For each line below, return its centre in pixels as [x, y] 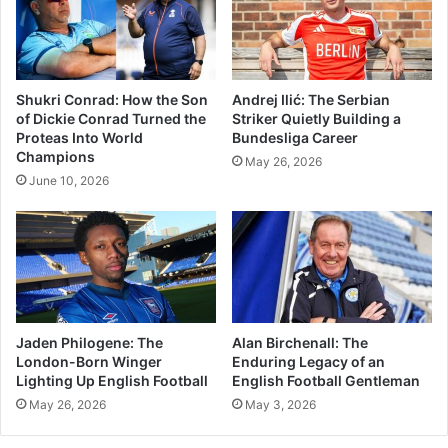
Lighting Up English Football [112, 381]
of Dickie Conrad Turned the [111, 118]
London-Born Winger [89, 362]
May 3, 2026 [280, 405]
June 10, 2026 [69, 180]
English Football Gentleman [326, 381]
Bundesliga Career [295, 137]
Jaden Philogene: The [89, 343]
